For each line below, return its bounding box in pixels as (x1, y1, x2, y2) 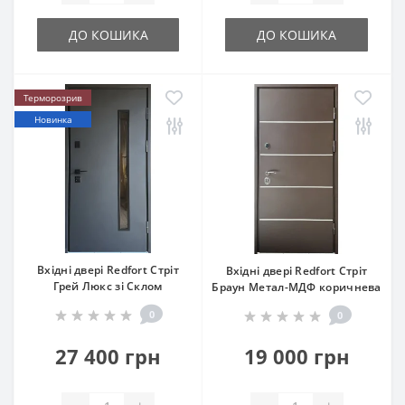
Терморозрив (24, 90, 82, 104)
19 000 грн (243, 342, 350, 370)
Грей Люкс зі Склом (53, 278, 163, 294)
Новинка (33, 112, 72, 126)
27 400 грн (55, 342, 161, 370)
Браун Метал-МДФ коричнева (212, 278, 381, 295)
